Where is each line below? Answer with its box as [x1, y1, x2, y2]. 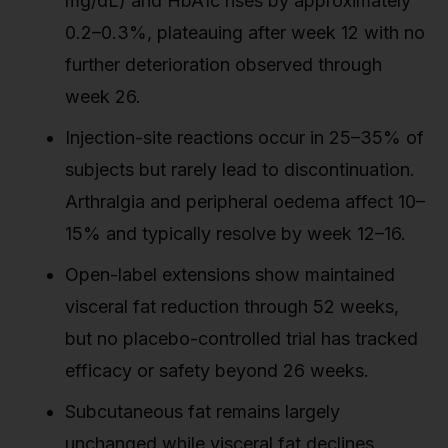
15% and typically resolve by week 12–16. [65, 223, 406, 245]
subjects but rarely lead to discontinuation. [65, 159, 415, 181]
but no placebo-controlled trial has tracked [65, 328, 418, 350]
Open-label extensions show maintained [65, 264, 395, 286]
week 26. [65, 86, 141, 108]
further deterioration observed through [65, 54, 382, 76]
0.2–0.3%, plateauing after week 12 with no [65, 22, 425, 44]
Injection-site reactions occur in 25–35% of [65, 127, 424, 149]
